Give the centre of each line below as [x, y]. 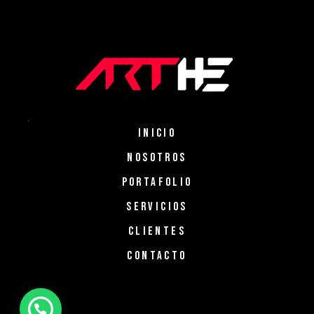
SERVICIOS [157, 207]
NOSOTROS [157, 158]
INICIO [157, 134]
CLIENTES [157, 232]
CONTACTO [157, 256]
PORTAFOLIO [157, 183]
